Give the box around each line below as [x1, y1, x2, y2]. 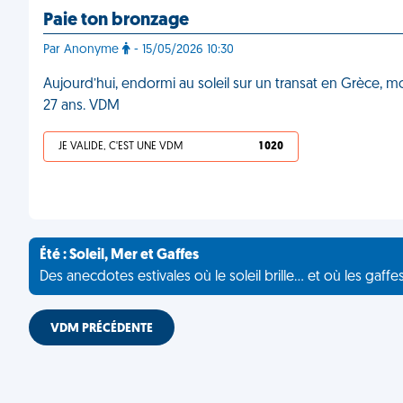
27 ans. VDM [43, 99, 120, 113]
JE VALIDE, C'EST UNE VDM [58, 141, 183, 152]
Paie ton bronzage [43, 12, 189, 30]
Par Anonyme [43, 43, 122, 57]
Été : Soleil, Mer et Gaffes [40, 248, 199, 263]
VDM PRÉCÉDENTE [50, 322, 153, 336]
